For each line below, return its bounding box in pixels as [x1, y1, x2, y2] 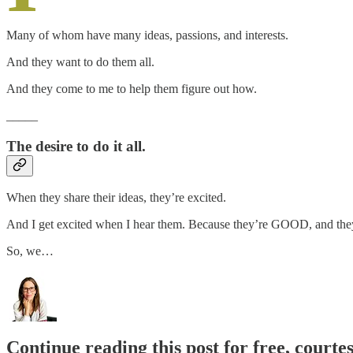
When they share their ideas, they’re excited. [6, 191, 226, 205]
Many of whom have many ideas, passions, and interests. [6, 28, 288, 43]
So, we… [6, 244, 54, 258]
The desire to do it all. [6, 137, 146, 154]
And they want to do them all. [6, 55, 154, 69]
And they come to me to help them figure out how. [6, 82, 257, 96]
